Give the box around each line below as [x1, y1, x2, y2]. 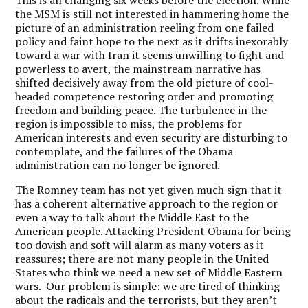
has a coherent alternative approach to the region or [15, 196, 278, 211]
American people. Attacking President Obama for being [15, 223, 291, 239]
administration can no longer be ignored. [15, 157, 221, 173]
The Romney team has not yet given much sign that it [15, 182, 283, 197]
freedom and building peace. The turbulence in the [15, 102, 267, 118]
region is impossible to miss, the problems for [15, 116, 243, 131]
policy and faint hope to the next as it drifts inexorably [15, 34, 289, 49]
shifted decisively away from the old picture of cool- [15, 75, 274, 90]
